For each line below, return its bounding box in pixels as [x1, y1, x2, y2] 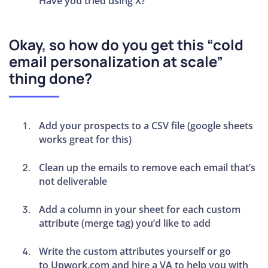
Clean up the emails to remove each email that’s [39, 160, 256, 174]
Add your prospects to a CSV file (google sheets [39, 118, 254, 132]
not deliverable [39, 174, 108, 188]
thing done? [9, 68, 92, 88]
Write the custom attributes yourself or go [39, 244, 232, 258]
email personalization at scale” [9, 51, 223, 71]
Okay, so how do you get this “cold [9, 34, 243, 54]
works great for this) [39, 132, 132, 146]
